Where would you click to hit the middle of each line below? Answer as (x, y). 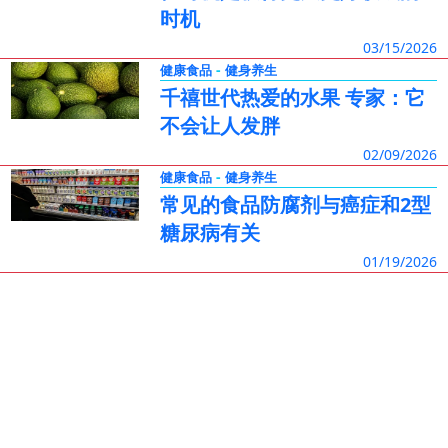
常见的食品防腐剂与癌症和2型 (295, 204)
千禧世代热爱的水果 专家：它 (292, 97)
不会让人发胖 (219, 125)
